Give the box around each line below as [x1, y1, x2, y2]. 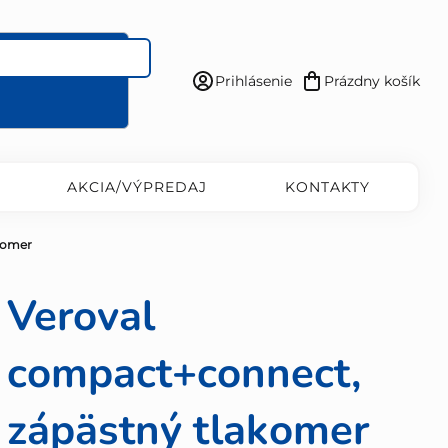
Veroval [6, 288, 155, 346]
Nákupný [358, 82, 421, 101]
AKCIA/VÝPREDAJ [66, 178, 207, 197]
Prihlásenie [215, 71, 292, 90]
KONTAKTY [284, 178, 370, 197]
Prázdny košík [324, 71, 420, 90]
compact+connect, [6, 345, 361, 403]
